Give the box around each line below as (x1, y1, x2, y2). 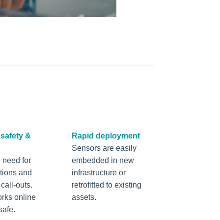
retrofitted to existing (71, 180, 141, 189)
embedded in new (71, 156, 134, 165)
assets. (71, 192, 96, 201)
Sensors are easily (71, 143, 137, 152)
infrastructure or (71, 168, 126, 177)
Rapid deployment (71, 131, 140, 140)
